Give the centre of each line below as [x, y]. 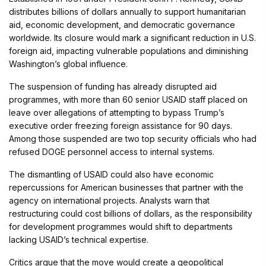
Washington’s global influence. [68, 64]
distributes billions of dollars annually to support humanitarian [127, 12]
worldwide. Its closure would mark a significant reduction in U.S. [132, 38]
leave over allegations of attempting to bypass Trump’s [117, 113]
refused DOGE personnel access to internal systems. [112, 152]
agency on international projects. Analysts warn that [109, 200]
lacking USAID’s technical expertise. [79, 240]
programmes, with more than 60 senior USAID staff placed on [128, 99]
